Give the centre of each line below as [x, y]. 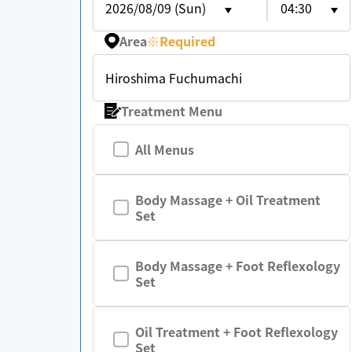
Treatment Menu [172, 111]
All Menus [165, 149]
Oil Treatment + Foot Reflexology [236, 332]
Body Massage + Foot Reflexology [238, 266]
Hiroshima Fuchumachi [174, 78]
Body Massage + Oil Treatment [228, 200]
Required [188, 41]
